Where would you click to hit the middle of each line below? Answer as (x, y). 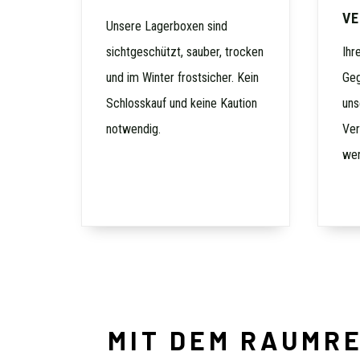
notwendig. (133, 129)
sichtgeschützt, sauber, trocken (184, 51)
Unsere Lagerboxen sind (166, 26)
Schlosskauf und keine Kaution (181, 103)
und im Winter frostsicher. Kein (182, 77)
